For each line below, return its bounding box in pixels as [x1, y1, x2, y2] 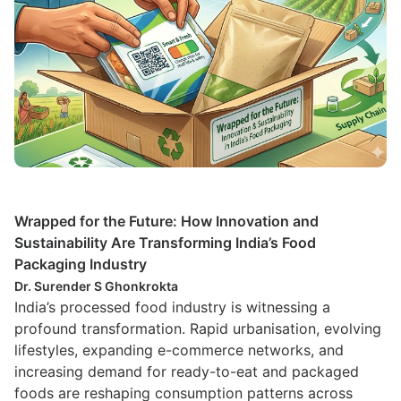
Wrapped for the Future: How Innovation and [14, 212, 319, 230]
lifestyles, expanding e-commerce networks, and [14, 341, 344, 359]
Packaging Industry [14, 255, 147, 273]
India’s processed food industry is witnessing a [14, 298, 330, 316]
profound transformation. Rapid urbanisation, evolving [14, 320, 381, 337]
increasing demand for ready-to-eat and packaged [14, 363, 359, 380]
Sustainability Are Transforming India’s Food [14, 234, 316, 252]
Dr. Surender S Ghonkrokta [14, 278, 178, 294]
